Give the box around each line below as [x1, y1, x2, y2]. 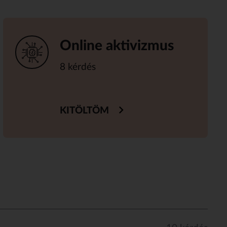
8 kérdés [60, 62, 96, 72]
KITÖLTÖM [60, 106, 109, 116]
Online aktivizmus [60, 39, 174, 53]
